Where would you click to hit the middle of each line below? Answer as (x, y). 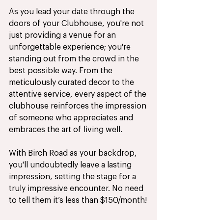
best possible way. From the (62, 71)
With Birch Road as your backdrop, (74, 153)
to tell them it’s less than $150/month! (78, 201)
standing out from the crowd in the (75, 59)
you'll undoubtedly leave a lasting (71, 165)
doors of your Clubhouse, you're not (77, 24)
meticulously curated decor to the (72, 83)
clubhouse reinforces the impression (79, 106)
